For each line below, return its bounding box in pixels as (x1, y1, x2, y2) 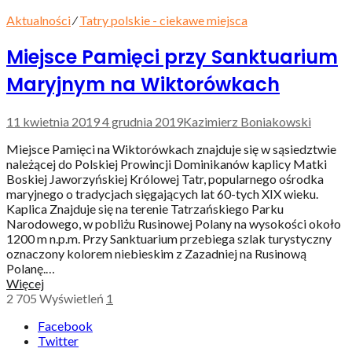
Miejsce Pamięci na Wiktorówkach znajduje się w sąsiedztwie (6, 141, 336, 156)
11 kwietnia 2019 (6, 113, 100, 129)
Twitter (38, 332, 79, 348)
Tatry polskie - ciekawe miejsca (79, 13, 247, 28)
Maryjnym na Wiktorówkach (6, 71, 280, 97)
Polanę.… (6, 260, 55, 276)
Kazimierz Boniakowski (183, 113, 311, 129)
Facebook (38, 317, 93, 333)
